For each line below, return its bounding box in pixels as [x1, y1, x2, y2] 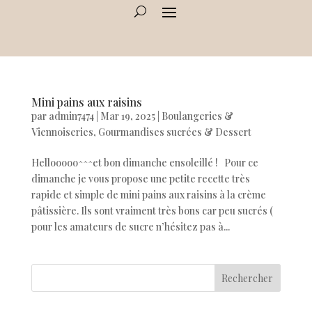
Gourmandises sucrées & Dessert [97, 125, 251, 139]
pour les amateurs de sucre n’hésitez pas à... [31, 220, 230, 233]
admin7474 [48, 109, 94, 123]
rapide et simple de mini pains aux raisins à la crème [31, 188, 266, 201]
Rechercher [221, 271, 274, 285]
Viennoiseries [31, 125, 93, 139]
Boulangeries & [161, 109, 233, 123]
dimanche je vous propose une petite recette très [31, 172, 250, 185]
